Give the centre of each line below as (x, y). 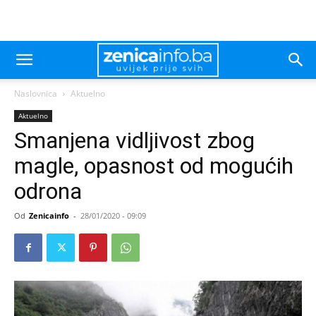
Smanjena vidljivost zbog (134, 140)
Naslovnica (36, 93)
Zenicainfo (49, 215)
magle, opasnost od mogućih (154, 166)
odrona (48, 191)
